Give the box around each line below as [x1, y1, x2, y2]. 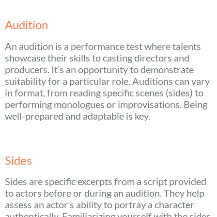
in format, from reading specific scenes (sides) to [5, 86, 203, 98]
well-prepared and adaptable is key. [5, 109, 150, 122]
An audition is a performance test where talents [5, 40, 201, 52]
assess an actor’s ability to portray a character [5, 199, 194, 211]
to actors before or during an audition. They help [5, 187, 204, 199]
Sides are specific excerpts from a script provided [5, 175, 206, 187]
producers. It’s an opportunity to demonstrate [5, 63, 194, 75]
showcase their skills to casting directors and [5, 51, 189, 63]
